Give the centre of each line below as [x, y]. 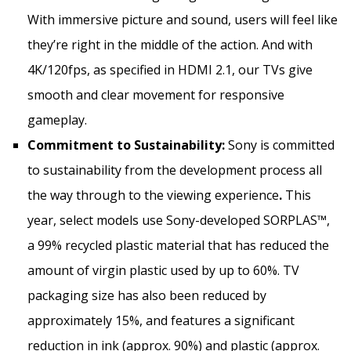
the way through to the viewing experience [153, 195]
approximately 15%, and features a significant [161, 320]
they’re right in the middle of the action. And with [170, 44]
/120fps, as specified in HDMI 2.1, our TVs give [177, 69]
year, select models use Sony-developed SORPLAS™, [179, 220]
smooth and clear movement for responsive [156, 94]
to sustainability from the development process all [175, 170]
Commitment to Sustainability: [128, 145]
